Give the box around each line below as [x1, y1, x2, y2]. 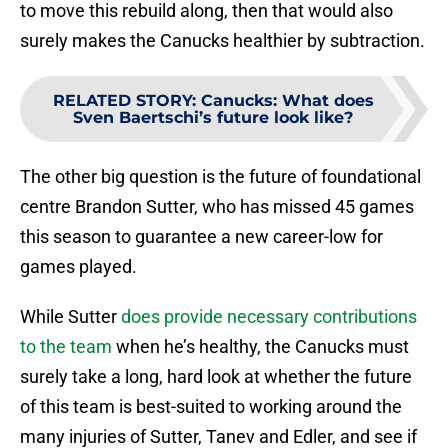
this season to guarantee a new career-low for [20, 226, 383, 248]
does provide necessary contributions [121, 306, 417, 328]
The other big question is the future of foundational [20, 166, 421, 188]
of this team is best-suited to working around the [20, 396, 402, 418]
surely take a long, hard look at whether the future [20, 366, 412, 388]
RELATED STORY [52, 91, 192, 111]
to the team [20, 336, 112, 358]
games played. [20, 256, 137, 278]
